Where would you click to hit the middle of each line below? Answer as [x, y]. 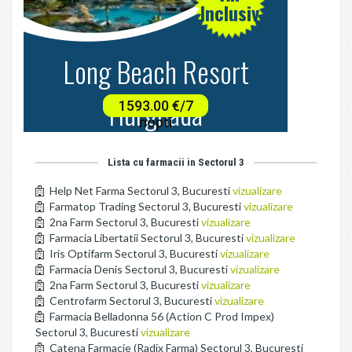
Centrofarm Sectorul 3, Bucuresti [131, 301]
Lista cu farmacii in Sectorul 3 [176, 162]
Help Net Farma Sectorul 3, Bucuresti [140, 191]
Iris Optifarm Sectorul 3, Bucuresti [134, 253]
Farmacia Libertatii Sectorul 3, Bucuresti [147, 238]
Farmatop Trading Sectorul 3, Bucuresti [145, 206]
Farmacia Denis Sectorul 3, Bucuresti [139, 269]
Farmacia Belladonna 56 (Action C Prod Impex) [161, 316]
